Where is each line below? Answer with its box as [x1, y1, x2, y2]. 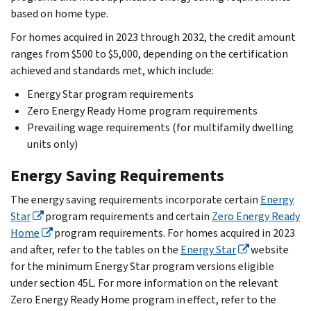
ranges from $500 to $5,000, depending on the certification [10, 46, 288, 61]
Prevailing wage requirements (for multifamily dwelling [27, 119, 294, 135]
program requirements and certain [43, 208, 212, 224]
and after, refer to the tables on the [10, 242, 180, 257]
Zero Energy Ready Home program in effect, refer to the [10, 292, 276, 307]
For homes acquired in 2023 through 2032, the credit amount [10, 29, 296, 44]
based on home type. [10, 6, 108, 21]
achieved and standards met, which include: [10, 62, 214, 78]
